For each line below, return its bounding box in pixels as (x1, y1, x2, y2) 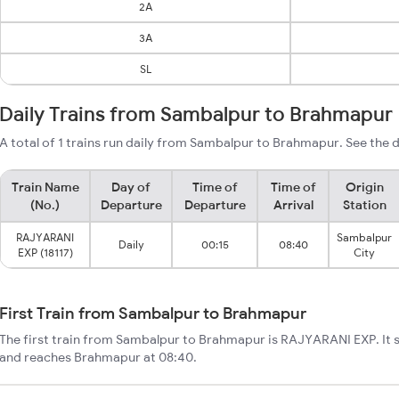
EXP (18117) (17, 246, 73, 259)
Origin (345, 179, 384, 195)
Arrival (273, 197, 313, 213)
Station (342, 197, 387, 213)
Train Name (11, 179, 79, 195)
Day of (111, 179, 151, 195)
